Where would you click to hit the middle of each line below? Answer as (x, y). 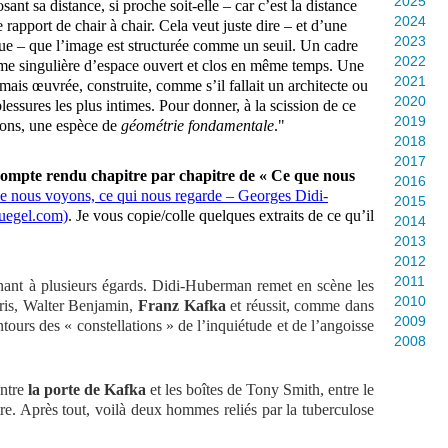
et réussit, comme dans (300, 305)
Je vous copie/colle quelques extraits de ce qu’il (225, 215)
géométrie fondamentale (197, 125)
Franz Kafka (181, 305)
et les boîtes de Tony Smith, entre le (260, 389)
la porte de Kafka (87, 389)
